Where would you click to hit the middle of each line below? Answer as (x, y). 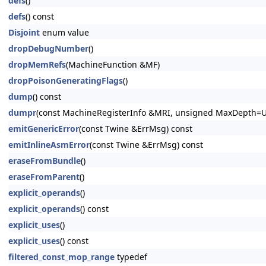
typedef (131, 257)
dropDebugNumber (48, 48)
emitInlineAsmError (49, 145)
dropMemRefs (37, 64)
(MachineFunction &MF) (113, 64)
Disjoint (24, 32)
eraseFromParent (44, 177)
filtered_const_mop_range (61, 257)
